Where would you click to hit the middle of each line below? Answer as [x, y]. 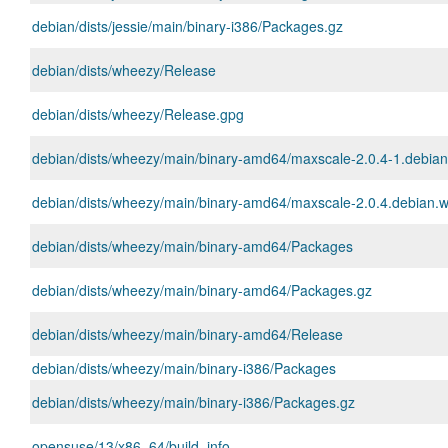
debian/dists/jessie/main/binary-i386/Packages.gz [187, 26]
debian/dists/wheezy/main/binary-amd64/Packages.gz [202, 290]
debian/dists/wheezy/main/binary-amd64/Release [187, 334]
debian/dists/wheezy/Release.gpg [138, 114]
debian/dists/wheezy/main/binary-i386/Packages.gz [193, 402]
